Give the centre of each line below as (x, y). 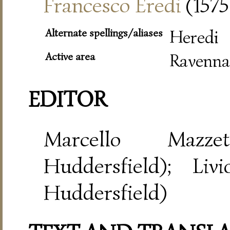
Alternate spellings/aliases (104, 33)
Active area (70, 56)
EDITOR (68, 99)
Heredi (194, 37)
